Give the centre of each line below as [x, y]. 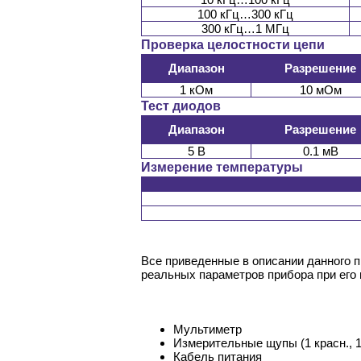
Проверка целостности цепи [233, 45]
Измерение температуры [222, 168]
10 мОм [320, 90]
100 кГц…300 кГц [245, 15]
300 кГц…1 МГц [245, 29]
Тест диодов [181, 106]
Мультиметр [207, 330]
